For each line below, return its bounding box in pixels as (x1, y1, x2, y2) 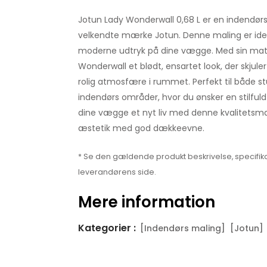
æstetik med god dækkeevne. (77, 122, 204, 134)
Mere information (77, 191, 215, 213)
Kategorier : (77, 221, 136, 235)
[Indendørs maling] (139, 222, 225, 234)
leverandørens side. (77, 167, 156, 177)
